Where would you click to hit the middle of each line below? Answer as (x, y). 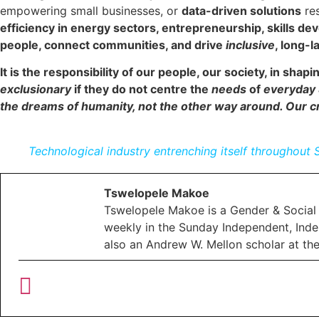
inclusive (250, 45)
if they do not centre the (141, 89)
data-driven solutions (241, 10)
